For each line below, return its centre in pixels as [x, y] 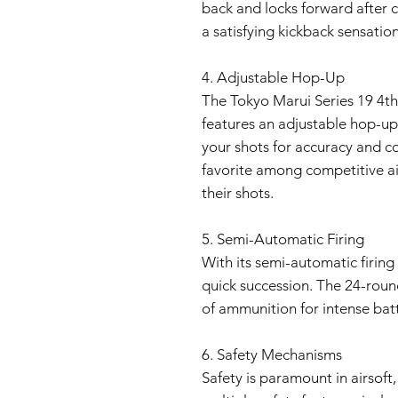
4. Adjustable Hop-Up [273, 77]
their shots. [238, 193]
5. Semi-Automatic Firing [283, 239]
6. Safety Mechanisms [272, 354]
